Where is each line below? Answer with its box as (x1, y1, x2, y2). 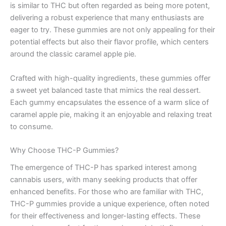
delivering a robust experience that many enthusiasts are (10, 13, 204, 23)
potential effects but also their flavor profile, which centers (10, 37, 209, 47)
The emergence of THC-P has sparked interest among (10, 163, 197, 173)
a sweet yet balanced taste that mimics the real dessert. (10, 85, 201, 95)
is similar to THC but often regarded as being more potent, (10, 1, 210, 11)
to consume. (10, 122, 53, 131)
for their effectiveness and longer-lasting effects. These (10, 211, 200, 221)
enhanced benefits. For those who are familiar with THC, (10, 187, 203, 197)
